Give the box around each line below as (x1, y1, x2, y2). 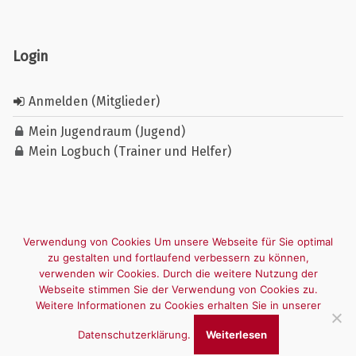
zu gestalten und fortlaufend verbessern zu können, (47, 251, 309, 264)
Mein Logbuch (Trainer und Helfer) (25, 144, 231, 160)
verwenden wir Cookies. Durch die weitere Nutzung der (38, 267, 318, 280)
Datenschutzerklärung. (77, 328, 194, 341)
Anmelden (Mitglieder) (25, 93, 160, 109)
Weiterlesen (205, 328, 267, 341)
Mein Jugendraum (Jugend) (25, 124, 185, 140)
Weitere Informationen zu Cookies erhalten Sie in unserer (35, 299, 321, 311)
